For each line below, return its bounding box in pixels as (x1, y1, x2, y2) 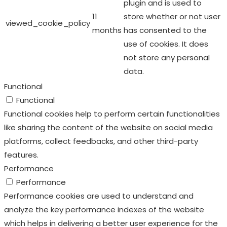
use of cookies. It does (124, 38, 208, 49)
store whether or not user (124, 11, 220, 22)
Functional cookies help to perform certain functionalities (4, 108, 220, 119)
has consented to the (124, 24, 207, 35)
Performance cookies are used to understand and (4, 190, 194, 201)
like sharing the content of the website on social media (4, 122, 213, 133)
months (92, 24, 122, 35)
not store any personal (124, 52, 210, 63)
